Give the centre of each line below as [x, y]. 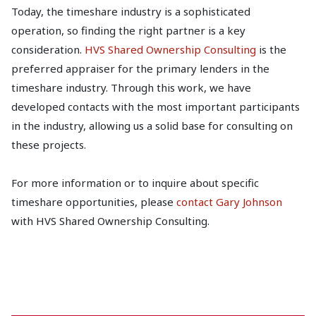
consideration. [48, 49]
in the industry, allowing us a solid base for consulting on [152, 125]
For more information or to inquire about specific [135, 182]
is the [271, 49]
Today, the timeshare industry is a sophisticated [131, 11]
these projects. [49, 144]
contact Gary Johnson [229, 201]
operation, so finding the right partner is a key [128, 30]
